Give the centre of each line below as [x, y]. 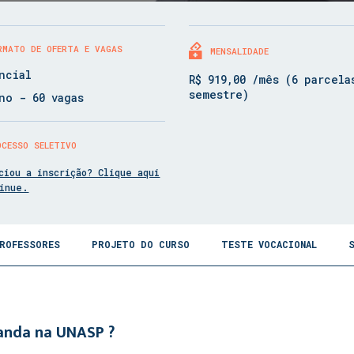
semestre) [218, 94]
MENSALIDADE [239, 51]
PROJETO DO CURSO [141, 244]
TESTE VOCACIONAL [269, 244]
